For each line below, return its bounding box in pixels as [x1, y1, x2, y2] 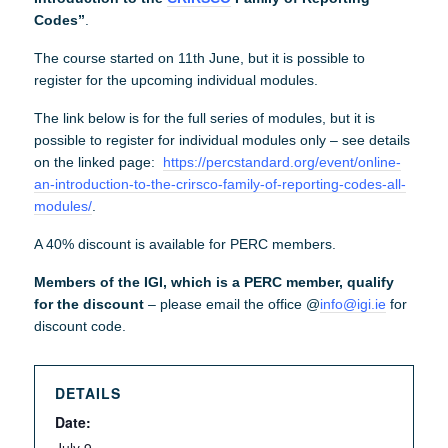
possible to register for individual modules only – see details [33, 132, 410, 148]
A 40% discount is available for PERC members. [33, 236, 336, 252]
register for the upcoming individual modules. [33, 72, 318, 88]
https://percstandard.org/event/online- [162, 154, 401, 170]
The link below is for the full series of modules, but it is [33, 110, 375, 126]
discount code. [33, 318, 126, 334]
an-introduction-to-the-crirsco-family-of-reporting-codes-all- [33, 176, 406, 192]
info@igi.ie [319, 296, 386, 312]
